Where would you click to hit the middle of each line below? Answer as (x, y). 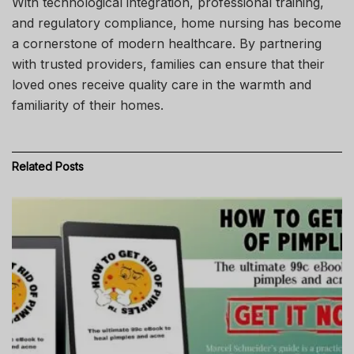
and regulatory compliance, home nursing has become (177, 23)
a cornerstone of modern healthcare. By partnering (167, 43)
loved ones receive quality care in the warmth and (162, 84)
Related (32, 166)
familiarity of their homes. (88, 105)
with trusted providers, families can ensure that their (168, 64)
